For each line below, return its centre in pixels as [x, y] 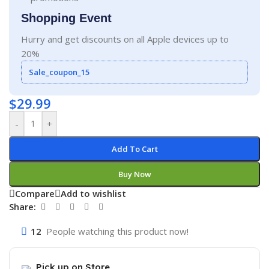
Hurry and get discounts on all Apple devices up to [125, 39]
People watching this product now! [118, 231]
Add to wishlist [94, 194]
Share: [23, 207]
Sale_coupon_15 [59, 72]
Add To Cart [134, 149]
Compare [35, 194]
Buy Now [134, 174]
